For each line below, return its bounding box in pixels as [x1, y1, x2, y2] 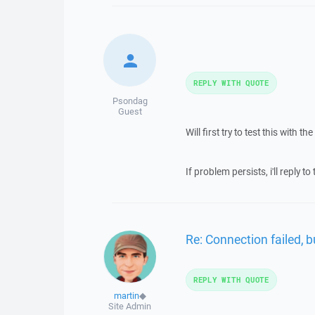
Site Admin [108, 300, 152, 312]
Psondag [112, 95, 148, 107]
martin [113, 290, 139, 302]
